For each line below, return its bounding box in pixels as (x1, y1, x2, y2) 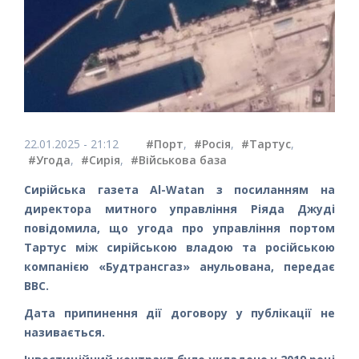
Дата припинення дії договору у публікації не (24, 305, 335, 321)
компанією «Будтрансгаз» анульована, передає (24, 258, 335, 274)
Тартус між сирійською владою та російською (24, 239, 335, 255)
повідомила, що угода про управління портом (24, 220, 335, 236)
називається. (24, 324, 105, 340)
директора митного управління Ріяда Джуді (24, 200, 335, 216)
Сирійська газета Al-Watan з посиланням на (24, 181, 335, 197)
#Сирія (81, 151, 120, 167)
